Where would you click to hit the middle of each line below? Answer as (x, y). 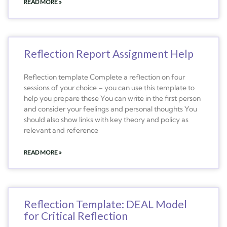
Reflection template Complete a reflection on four (104, 77)
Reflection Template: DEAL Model (105, 204)
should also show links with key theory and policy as (106, 119)
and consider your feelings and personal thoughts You (110, 109)
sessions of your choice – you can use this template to (109, 87)
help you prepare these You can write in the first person (112, 98)
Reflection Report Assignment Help (109, 53)
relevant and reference (61, 130)
